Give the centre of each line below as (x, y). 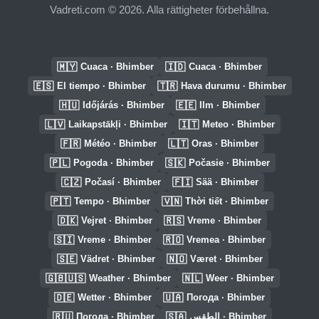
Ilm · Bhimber (230, 105)
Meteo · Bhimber (238, 124)
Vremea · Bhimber (226, 240)
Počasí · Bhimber (122, 182)
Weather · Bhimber (130, 278)
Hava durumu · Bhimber (233, 86)
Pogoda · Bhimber (113, 163)
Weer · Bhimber (240, 278)
